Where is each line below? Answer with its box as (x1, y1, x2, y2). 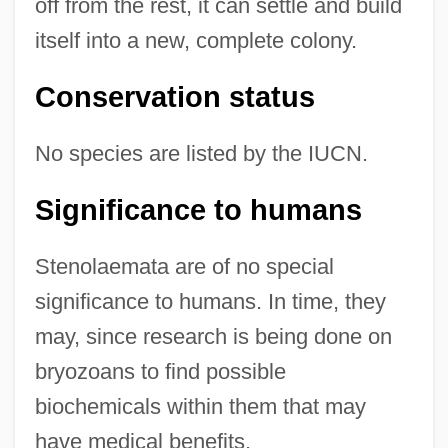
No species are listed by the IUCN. (34, 140, 368, 166)
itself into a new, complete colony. (34, 27, 357, 53)
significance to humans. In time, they (34, 288, 386, 314)
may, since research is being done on (34, 323, 392, 349)
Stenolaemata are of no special (34, 253, 334, 279)
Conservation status (34, 80, 315, 113)
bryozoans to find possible (34, 358, 286, 384)
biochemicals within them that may (34, 393, 366, 419)
